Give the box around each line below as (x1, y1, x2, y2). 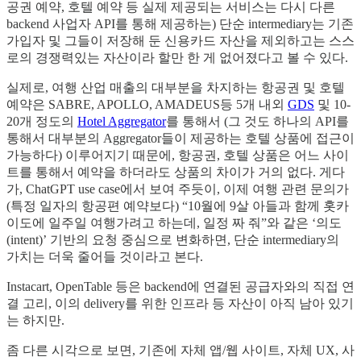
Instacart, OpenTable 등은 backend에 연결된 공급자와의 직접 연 (6, 280, 355, 294)
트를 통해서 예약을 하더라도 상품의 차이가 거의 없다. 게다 (6, 165, 345, 180)
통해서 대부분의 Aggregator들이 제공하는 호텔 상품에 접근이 (6, 131, 355, 146)
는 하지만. (6, 313, 64, 328)
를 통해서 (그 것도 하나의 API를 (166, 114, 349, 129)
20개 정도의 (6, 114, 77, 129)
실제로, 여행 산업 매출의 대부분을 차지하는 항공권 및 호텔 (6, 81, 345, 95)
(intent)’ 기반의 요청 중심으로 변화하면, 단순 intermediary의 (6, 233, 339, 247)
